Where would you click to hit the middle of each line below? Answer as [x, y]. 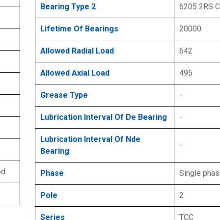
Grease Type [64, 95]
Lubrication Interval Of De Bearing [104, 117]
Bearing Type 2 [68, 7]
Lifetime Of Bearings [79, 29]
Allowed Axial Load [75, 73]
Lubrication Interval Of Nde [90, 139]
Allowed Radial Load [77, 51]
